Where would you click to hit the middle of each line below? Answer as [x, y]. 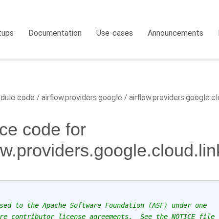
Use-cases [115, 33]
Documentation [55, 33]
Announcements [176, 33]
